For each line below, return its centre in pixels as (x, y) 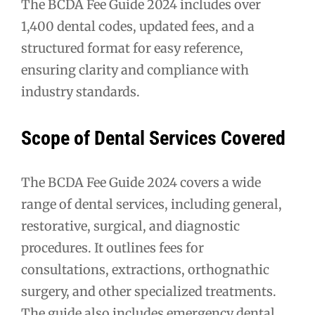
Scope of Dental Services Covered (153, 139)
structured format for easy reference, (132, 48)
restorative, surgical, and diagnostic (130, 226)
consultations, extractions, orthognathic (145, 270)
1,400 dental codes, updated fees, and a (138, 26)
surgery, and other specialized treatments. (149, 292)
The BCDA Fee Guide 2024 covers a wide (141, 183)
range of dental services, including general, (152, 205)
